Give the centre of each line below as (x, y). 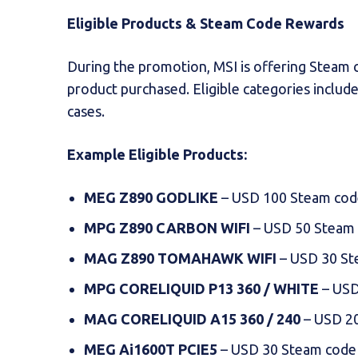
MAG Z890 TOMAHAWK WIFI (180, 258)
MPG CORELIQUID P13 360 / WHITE (201, 288)
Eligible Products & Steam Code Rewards (206, 23)
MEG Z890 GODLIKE (151, 197)
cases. (86, 111)
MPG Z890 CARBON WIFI (167, 227)
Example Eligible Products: (157, 154)
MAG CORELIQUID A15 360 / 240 (192, 318)
